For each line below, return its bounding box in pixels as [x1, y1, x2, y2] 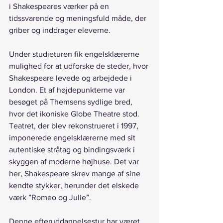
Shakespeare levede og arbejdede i [9, 74, 134, 83]
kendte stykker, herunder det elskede [9, 181, 141, 190]
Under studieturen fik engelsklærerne [9, 50, 141, 59]
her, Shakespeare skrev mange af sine [9, 169, 142, 178]
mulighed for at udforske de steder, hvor [9, 62, 150, 71]
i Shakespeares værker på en [9, 2, 111, 11]
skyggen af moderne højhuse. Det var [9, 157, 141, 166]
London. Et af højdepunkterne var [9, 86, 127, 95]
